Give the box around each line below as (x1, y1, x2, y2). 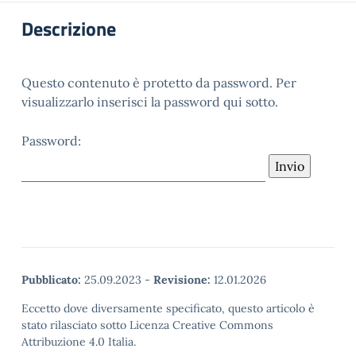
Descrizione (21, 14, 116, 43)
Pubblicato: (21, 273, 81, 287)
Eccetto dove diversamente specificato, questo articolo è (21, 301, 315, 315)
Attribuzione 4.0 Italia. (21, 335, 136, 349)
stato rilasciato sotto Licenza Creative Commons (21, 318, 273, 332)
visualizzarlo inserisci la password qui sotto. (21, 94, 278, 110)
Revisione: (153, 273, 211, 287)
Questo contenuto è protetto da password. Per (21, 75, 296, 91)
